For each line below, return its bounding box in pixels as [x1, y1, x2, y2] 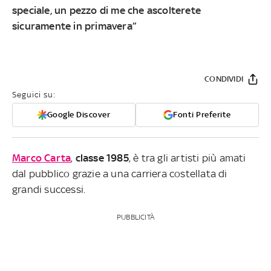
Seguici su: [12, 90, 56, 99]
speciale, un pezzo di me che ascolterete [12, 4, 201, 16]
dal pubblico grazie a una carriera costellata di [12, 167, 227, 180]
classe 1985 [75, 151, 129, 164]
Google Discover [47, 109, 111, 119]
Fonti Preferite [173, 109, 231, 119]
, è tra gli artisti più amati [128, 151, 246, 164]
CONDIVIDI [204, 74, 243, 83]
